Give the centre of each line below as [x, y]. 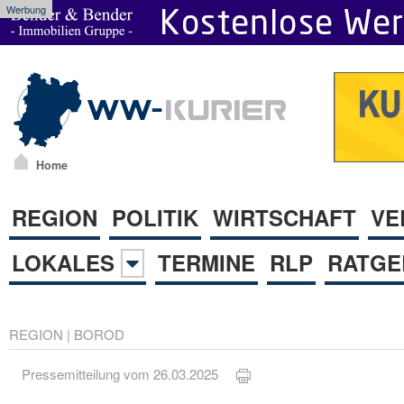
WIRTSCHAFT [285, 217]
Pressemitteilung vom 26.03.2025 [129, 374]
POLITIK [155, 217]
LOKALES [66, 262]
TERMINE [207, 262]
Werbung [26, 9]
